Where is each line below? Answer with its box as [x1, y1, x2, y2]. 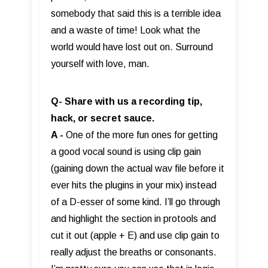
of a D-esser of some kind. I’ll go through [51, 197, 220, 208]
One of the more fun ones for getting [66, 130, 218, 141]
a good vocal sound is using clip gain [51, 147, 201, 157]
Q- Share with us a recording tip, [51, 96, 202, 107]
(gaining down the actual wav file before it [51, 163, 224, 174]
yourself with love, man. [51, 59, 150, 69]
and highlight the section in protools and [51, 214, 216, 224]
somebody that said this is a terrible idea [51, 8, 221, 19]
